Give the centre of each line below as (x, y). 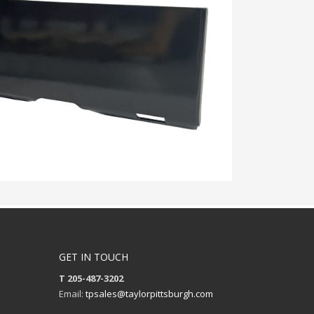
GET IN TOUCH (93, 257)
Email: (72, 293)
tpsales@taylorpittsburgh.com (149, 293)
